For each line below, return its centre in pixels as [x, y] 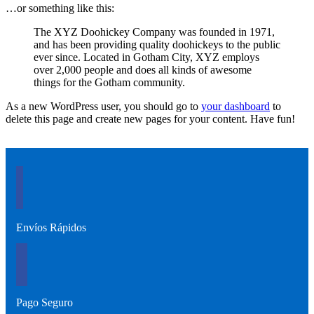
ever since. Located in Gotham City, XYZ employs [146, 57]
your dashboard [235, 106]
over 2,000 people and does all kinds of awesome [143, 69]
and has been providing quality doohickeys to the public [157, 44]
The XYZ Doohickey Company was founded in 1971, [154, 32]
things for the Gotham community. [109, 82]
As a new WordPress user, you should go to [103, 106]
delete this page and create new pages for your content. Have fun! [150, 118]
